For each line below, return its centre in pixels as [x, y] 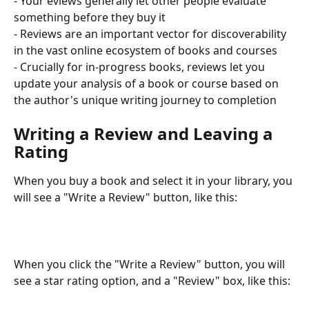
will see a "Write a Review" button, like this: [126, 198]
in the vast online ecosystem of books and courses [146, 50]
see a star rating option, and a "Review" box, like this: [152, 281]
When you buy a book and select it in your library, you [154, 181]
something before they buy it [90, 17]
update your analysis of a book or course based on [148, 83]
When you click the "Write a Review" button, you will [151, 265]
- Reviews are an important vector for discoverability [151, 33]
